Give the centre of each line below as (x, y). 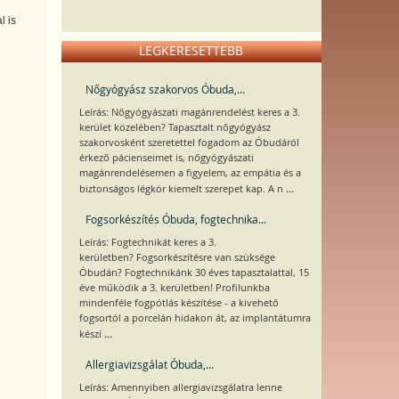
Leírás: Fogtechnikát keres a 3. (147, 242)
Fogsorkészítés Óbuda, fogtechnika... (175, 219)
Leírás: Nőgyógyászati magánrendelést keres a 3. (189, 112)
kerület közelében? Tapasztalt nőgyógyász (175, 127)
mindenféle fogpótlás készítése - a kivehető (179, 303)
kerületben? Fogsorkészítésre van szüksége (177, 257)
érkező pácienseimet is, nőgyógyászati (166, 158)
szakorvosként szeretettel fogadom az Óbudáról (189, 142)
